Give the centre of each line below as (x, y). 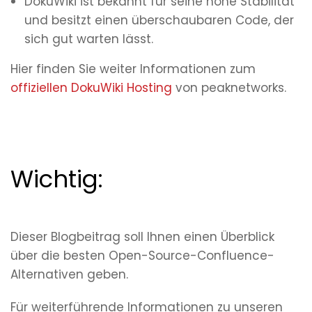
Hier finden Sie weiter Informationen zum (133, 69)
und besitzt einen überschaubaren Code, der (159, 21)
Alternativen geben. (69, 275)
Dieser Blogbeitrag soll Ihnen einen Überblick (142, 237)
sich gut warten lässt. (89, 39)
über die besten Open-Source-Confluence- (142, 256)
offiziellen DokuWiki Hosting (91, 88)
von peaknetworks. (229, 88)
